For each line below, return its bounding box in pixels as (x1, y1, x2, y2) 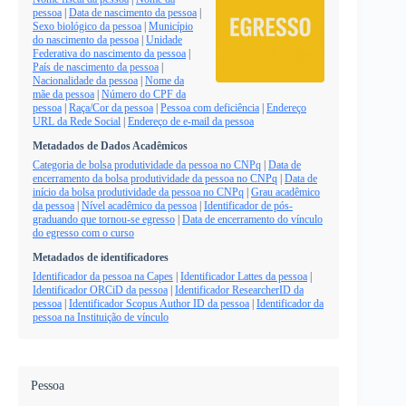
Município (149, 19, 193, 33)
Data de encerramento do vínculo (182, 212, 323, 226)
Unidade (146, 33, 182, 46)
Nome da (145, 73, 184, 87)
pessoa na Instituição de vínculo (33, 310, 169, 324)
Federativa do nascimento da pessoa (33, 46, 186, 60)
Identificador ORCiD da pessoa (33, 283, 168, 296)
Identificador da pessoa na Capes (33, 269, 173, 283)
